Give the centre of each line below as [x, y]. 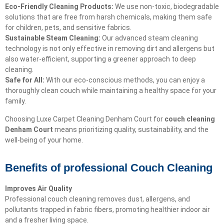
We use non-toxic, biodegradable [166, 7]
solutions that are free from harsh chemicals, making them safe [108, 17]
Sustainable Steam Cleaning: [53, 38]
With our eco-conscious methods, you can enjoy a [125, 80]
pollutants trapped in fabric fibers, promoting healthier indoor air [107, 209]
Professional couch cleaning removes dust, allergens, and [97, 199]
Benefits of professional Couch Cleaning [109, 167]
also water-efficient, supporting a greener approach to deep [100, 59]
